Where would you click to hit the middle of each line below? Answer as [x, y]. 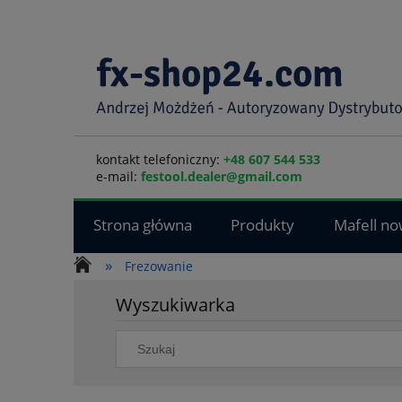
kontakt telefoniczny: [160, 159]
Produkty [263, 225]
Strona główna [142, 225]
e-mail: [118, 176]
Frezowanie [159, 266]
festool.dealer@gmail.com [222, 176]
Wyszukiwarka [176, 305]
